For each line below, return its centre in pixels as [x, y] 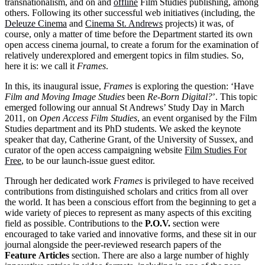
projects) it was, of [198, 23]
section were [195, 223]
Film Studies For [216, 150]
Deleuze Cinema [36, 23]
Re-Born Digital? [180, 96]
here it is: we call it [41, 66]
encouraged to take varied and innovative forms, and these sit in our [130, 234]
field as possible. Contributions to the [75, 223]
